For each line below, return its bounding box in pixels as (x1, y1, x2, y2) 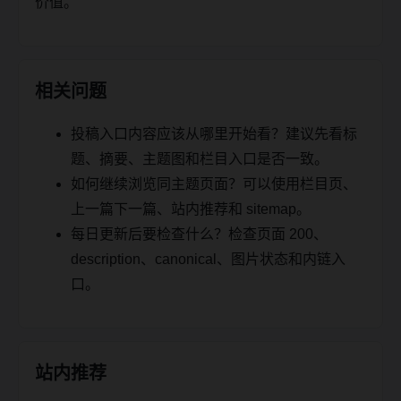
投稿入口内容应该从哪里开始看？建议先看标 (71, 125, 357, 141)
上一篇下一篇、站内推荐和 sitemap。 (71, 200, 311, 217)
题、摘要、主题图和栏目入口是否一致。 (71, 150, 328, 166)
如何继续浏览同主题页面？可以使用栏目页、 (71, 175, 357, 192)
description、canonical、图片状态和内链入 (71, 251, 346, 267)
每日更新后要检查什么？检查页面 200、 (71, 226, 328, 242)
